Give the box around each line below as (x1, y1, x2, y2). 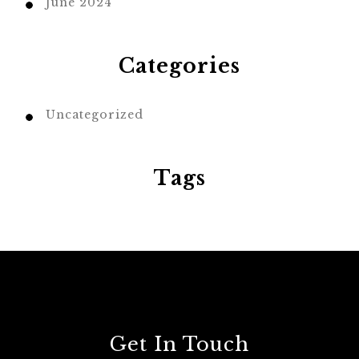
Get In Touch (110, 333, 249, 357)
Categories (119, 54, 240, 79)
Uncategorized (46, 107, 143, 123)
